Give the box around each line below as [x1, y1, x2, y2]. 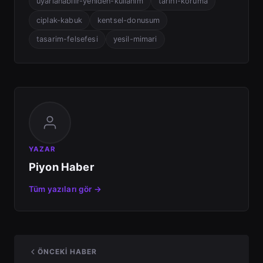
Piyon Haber [29, 160, 95, 173]
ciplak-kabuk [36, 15, 82, 25]
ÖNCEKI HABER [38, 247, 97, 257]
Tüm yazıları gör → [29, 184, 102, 194]
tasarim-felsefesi [36, 35, 98, 44]
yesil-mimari [113, 35, 157, 44]
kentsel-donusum [97, 15, 160, 25]
